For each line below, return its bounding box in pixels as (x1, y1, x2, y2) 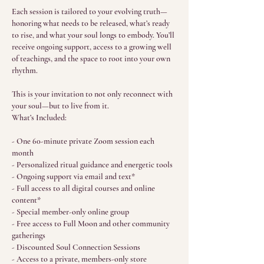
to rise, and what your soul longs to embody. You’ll (12, 30, 174, 40)
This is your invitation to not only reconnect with (12, 89, 173, 99)
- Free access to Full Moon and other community (12, 219, 170, 229)
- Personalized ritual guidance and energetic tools (12, 160, 173, 170)
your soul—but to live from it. (12, 101, 109, 111)
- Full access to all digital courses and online (12, 183, 155, 193)
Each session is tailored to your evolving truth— (12, 6, 167, 16)
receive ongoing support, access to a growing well (12, 42, 171, 52)
